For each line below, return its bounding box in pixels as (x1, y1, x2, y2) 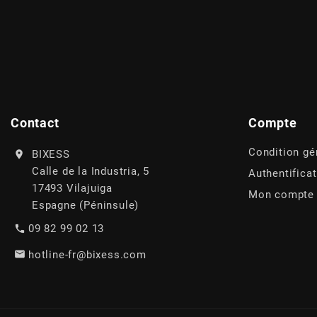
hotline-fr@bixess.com (28, 248, 146, 261)
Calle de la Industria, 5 (32, 164, 150, 178)
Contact (11, 115, 59, 130)
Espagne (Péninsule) (32, 198, 139, 212)
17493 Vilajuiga (32, 181, 113, 195)
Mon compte (248, 188, 314, 201)
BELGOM (29, 297, 95, 313)
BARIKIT (29, 212, 90, 229)
